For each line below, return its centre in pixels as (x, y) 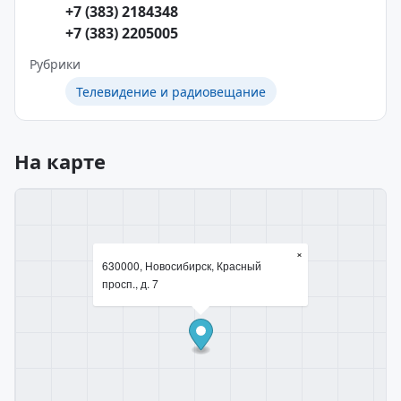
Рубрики (55, 64)
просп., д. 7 (130, 283)
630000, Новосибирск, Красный (182, 265)
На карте (60, 161)
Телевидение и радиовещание (171, 91)
